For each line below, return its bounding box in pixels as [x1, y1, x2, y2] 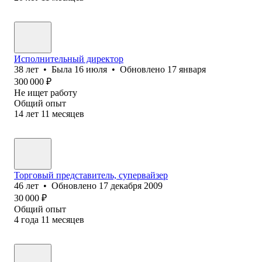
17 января [167, 64, 206, 74]
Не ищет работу [14, 87, 77, 98]
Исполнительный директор [14, 53, 123, 64]
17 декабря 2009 [99, 180, 163, 191]
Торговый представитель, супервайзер [14, 170, 168, 180]
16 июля [74, 64, 107, 74]
